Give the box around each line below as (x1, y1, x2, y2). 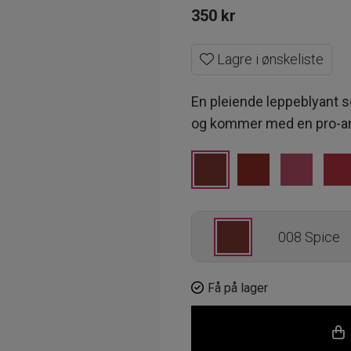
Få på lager (208, 280, 268, 295)
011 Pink (278, 331, 331, 347)
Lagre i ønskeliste (214, 51, 324, 67)
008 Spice (278, 229, 340, 245)
